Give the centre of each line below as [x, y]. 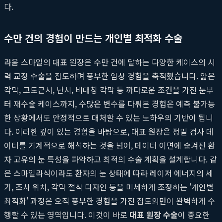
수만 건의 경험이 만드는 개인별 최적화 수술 [93, 38]
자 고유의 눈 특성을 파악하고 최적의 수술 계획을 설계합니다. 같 [111, 159]
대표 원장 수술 [154, 214]
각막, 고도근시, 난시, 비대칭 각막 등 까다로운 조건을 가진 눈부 [109, 89]
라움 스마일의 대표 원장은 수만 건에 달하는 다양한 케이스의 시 [110, 62]
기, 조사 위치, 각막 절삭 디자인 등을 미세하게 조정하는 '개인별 [109, 187]
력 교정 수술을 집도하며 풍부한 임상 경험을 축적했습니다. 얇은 [110, 76]
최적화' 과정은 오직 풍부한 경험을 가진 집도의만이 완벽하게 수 [110, 200]
